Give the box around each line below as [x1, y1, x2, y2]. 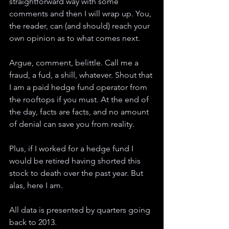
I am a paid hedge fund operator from [9, 82, 149, 92]
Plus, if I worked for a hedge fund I [9, 143, 135, 153]
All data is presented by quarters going [9, 204, 152, 215]
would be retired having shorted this [9, 155, 143, 166]
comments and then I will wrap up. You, [9, 8, 153, 18]
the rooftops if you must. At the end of [9, 94, 151, 104]
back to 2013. [9, 217, 59, 227]
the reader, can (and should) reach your [9, 20, 152, 31]
